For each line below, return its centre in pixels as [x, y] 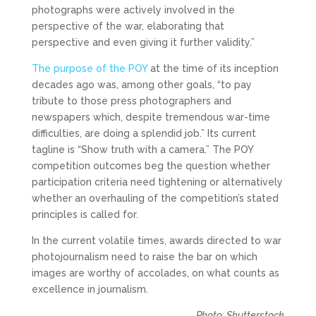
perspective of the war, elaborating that [128, 26]
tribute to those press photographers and [131, 101]
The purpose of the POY [89, 69]
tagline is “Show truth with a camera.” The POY [142, 150]
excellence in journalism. [90, 290]
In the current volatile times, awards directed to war [156, 241]
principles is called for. [85, 215]
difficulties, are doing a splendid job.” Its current [144, 134]
